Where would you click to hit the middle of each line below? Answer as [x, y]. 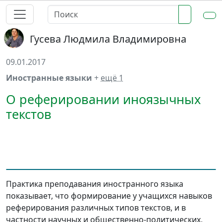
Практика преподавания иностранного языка [95, 184]
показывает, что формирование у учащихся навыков [109, 196]
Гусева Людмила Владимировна [108, 39]
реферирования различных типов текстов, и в [96, 208]
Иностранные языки [50, 78]
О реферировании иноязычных [103, 99]
